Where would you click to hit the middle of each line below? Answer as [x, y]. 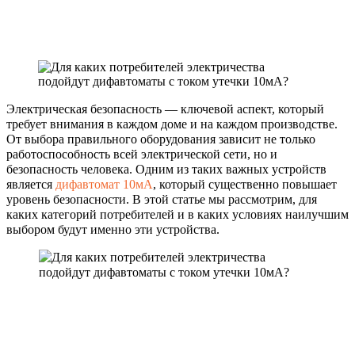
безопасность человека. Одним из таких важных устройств [166, 169]
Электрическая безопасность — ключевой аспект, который [165, 109]
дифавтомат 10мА [104, 184]
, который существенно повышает [245, 184]
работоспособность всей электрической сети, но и [142, 154]
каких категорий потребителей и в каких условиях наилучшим [177, 214]
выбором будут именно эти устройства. [113, 229]
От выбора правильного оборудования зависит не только [161, 139]
